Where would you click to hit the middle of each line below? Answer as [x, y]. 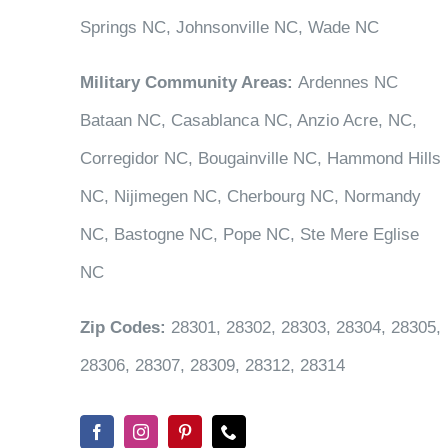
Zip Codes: [122, 327]
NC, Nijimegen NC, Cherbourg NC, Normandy [250, 196]
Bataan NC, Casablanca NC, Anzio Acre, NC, [248, 120]
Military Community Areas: [186, 82]
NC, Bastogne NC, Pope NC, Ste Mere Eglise [249, 234]
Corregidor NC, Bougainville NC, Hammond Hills [260, 158]
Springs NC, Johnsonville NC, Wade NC [229, 27]
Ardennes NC [345, 82]
